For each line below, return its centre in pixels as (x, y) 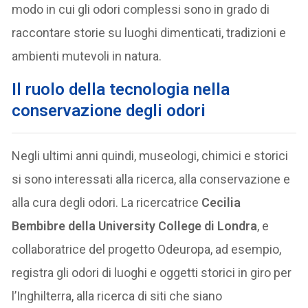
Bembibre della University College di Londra (135, 225)
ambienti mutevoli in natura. (87, 56)
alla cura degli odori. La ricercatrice (106, 202)
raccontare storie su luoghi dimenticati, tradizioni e (149, 32)
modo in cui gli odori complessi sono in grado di (141, 9)
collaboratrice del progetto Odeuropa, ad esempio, (147, 249)
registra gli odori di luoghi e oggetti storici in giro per (152, 272)
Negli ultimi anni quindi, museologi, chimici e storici (150, 155)
